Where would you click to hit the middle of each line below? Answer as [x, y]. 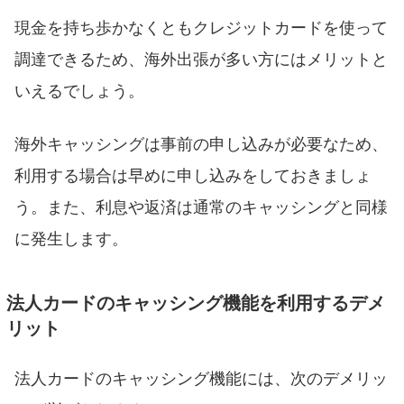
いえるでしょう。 [79, 90]
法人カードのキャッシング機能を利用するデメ [196, 302]
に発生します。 [71, 238]
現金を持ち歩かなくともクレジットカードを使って [201, 27]
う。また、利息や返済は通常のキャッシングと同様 [201, 206]
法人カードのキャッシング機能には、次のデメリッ [201, 377]
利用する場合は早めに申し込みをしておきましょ [193, 174]
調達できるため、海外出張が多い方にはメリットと [201, 58]
